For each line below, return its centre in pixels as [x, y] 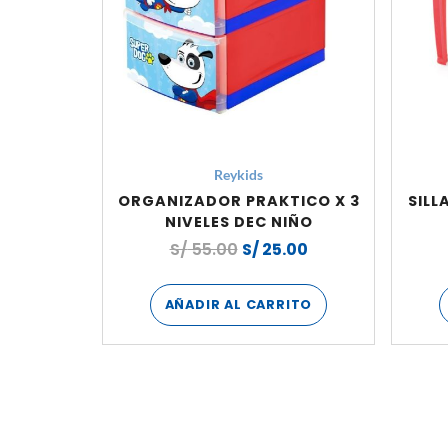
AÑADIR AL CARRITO [238, 305]
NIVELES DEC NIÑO [238, 222]
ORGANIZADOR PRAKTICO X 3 [238, 201]
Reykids [238, 175]
